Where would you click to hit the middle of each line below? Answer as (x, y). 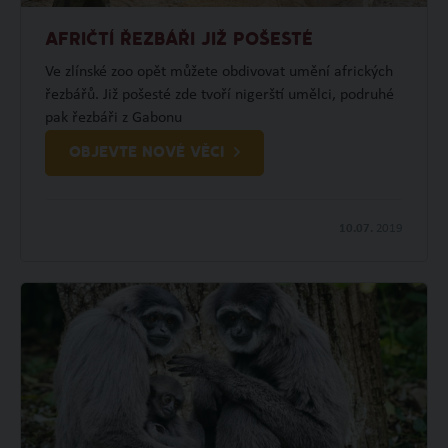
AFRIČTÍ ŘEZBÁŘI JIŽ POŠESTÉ (178, 40)
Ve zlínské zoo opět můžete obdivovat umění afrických (218, 71)
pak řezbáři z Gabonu (113, 117)
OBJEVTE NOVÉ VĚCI (146, 152)
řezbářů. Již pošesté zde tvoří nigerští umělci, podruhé (219, 94)
